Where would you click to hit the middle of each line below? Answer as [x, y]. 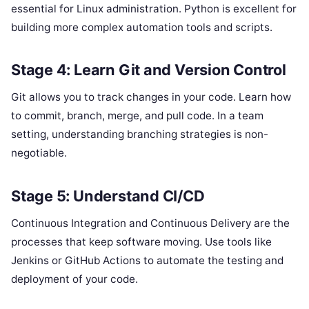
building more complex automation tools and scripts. [142, 27]
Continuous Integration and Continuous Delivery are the [150, 223]
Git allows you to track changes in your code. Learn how [151, 97]
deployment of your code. [74, 279]
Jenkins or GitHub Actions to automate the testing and [147, 260]
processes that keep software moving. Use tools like [141, 241]
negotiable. [39, 153]
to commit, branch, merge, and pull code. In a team [137, 116]
